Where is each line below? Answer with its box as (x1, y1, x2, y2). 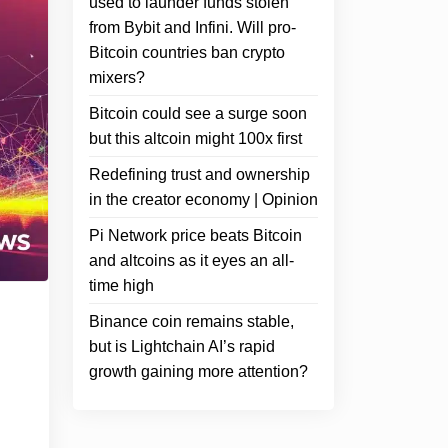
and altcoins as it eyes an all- (89, 252, 294, 269)
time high (89, 277, 154, 294)
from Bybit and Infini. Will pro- (89, 19, 296, 36)
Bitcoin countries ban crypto (89, 44, 285, 61)
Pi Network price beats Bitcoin (89, 227, 302, 244)
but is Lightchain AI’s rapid (89, 338, 275, 355)
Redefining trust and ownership (89, 166, 310, 183)
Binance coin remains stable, (89, 313, 294, 330)
